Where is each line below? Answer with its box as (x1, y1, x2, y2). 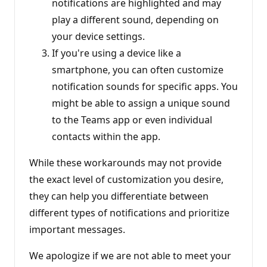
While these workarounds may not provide (29, 156, 222, 169)
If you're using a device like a (52, 46, 181, 60)
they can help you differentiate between (29, 189, 209, 203)
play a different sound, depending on (52, 13, 219, 26)
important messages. (29, 222, 125, 236)
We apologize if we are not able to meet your (29, 249, 231, 262)
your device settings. (52, 29, 145, 43)
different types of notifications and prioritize (29, 206, 229, 219)
